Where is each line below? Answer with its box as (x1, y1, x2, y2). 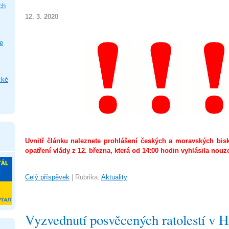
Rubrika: (75, 173, 100, 181)
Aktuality (101, 173, 127, 181)
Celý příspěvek (25, 173, 70, 181)
